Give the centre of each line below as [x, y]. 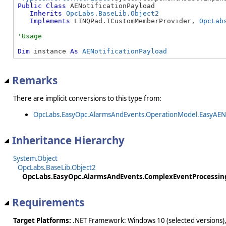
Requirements [48, 202]
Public [30, 6]
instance [50, 51]
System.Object [35, 158]
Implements [50, 21]
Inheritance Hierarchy [68, 140]
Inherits [46, 14]
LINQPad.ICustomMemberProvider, [135, 21]
